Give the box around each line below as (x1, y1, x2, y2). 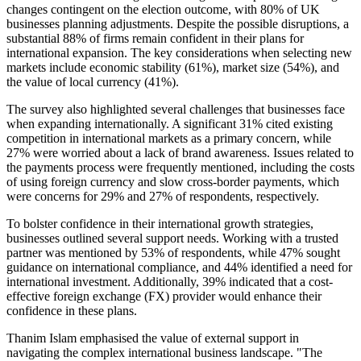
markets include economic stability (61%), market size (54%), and (6, 60, 339, 75)
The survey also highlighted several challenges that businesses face (6, 102, 345, 117)
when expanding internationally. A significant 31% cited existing (6, 117, 333, 131)
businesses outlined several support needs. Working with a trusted (6, 231, 338, 246)
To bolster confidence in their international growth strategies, (6, 217, 313, 231)
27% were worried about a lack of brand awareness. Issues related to (6, 146, 354, 160)
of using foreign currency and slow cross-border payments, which (6, 175, 339, 189)
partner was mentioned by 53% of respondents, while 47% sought (6, 246, 340, 260)
